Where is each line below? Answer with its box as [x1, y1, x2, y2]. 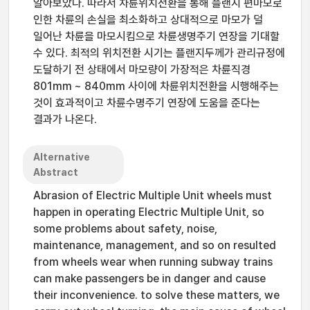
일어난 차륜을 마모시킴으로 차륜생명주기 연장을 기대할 [33, 30, 280, 43]
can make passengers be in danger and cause [33, 272, 266, 285]
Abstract [33, 167, 78, 178]
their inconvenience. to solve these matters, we [33, 289, 280, 302]
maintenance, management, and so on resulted [33, 239, 276, 252]
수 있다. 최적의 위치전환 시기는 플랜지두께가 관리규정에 [33, 46, 285, 60]
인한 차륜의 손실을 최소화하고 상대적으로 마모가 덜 [33, 13, 263, 26]
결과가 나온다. [33, 113, 97, 126]
